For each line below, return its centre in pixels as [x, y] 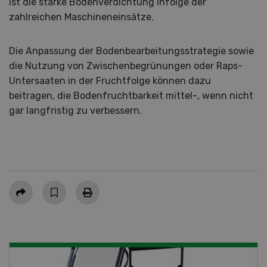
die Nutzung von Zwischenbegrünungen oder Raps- [126, 66]
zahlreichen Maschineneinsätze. [81, 17]
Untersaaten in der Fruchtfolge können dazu [110, 81]
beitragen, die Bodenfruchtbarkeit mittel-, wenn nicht [131, 96]
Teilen [21, 187]
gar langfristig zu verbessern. [77, 111]
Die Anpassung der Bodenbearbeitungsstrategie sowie [131, 51]
